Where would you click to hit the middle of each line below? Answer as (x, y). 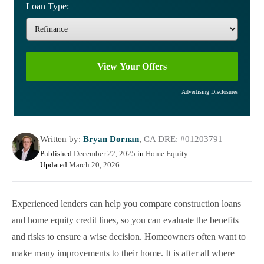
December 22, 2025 (105, 154)
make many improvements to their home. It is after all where (123, 253)
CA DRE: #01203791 (183, 139)
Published (57, 154)
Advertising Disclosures (210, 92)
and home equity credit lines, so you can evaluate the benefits (125, 220)
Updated (55, 165)
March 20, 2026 (94, 165)
